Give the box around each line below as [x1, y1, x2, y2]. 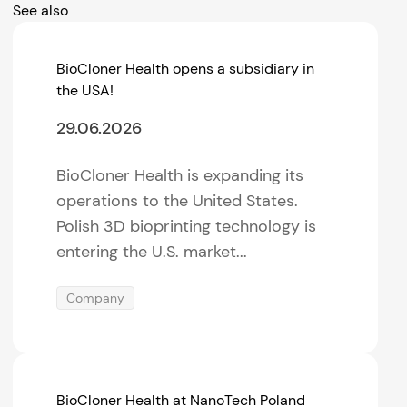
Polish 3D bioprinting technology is [56, 214, 317, 237]
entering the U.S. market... [56, 240, 248, 263]
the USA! [56, 80, 114, 100]
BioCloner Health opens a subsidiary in [56, 58, 315, 78]
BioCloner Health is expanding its [56, 164, 304, 186]
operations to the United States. [56, 189, 299, 212]
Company [66, 289, 125, 306]
